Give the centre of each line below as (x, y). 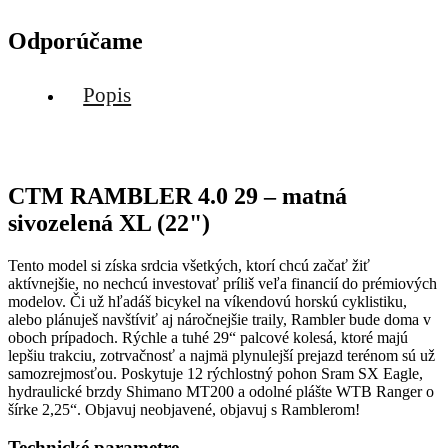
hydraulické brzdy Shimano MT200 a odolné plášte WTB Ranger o (221, 391)
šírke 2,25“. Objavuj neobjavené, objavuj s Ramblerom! (184, 409)
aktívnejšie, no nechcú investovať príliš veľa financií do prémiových (222, 283)
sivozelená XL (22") (109, 222)
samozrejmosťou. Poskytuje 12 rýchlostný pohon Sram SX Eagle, (215, 373)
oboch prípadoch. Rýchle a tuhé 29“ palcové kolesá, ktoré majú (208, 337)
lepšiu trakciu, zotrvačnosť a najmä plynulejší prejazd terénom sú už (221, 355)
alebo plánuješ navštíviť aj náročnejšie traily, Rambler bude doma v (219, 319)
